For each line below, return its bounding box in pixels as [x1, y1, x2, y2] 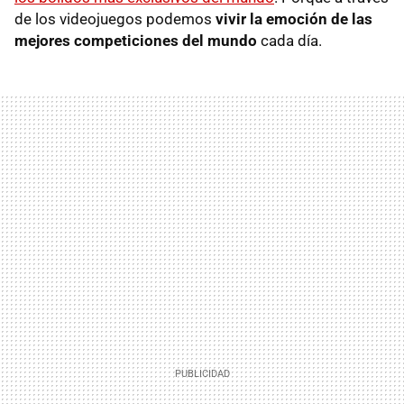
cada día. [257, 31, 322, 50]
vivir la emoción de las [216, 9, 372, 28]
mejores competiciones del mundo [14, 31, 257, 50]
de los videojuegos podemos [14, 9, 216, 28]
